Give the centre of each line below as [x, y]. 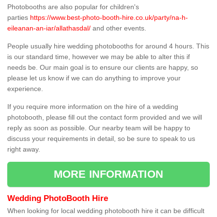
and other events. [118, 28]
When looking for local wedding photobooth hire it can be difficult [106, 211]
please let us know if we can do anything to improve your [94, 78]
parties [19, 18]
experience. [25, 89]
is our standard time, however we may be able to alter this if [99, 57]
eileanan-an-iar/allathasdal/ [49, 28]
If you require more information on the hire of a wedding [93, 107]
